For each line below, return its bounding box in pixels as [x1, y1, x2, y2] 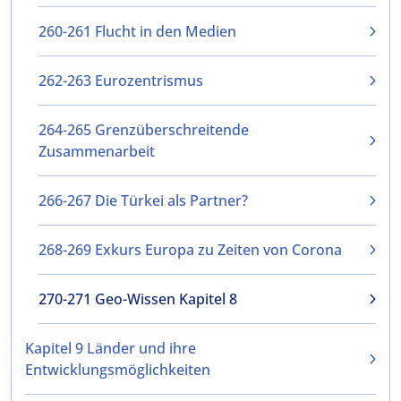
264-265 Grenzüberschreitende [38, 120, 249, 140]
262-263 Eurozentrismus [38, 71, 203, 90]
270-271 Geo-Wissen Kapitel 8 [38, 289, 237, 309]
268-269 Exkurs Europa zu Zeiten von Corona [38, 240, 342, 260]
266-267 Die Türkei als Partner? [38, 191, 248, 210]
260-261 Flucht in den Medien [38, 21, 236, 41]
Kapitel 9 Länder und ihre [25, 338, 196, 358]
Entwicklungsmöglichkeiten [25, 360, 210, 380]
